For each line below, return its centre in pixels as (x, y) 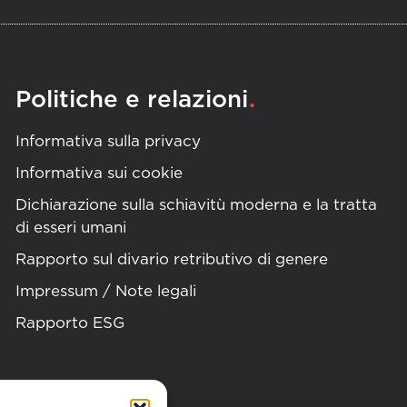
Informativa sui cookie (99, 173)
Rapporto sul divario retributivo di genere (171, 259)
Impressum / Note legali (105, 291)
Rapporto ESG (69, 323)
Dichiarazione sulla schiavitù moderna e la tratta (196, 204)
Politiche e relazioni (131, 99)
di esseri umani (70, 227)
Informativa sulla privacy (108, 141)
